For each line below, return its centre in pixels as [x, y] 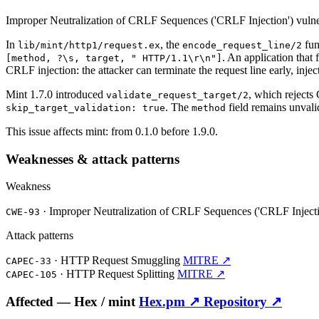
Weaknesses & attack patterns [93, 159]
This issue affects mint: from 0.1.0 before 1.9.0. [112, 131]
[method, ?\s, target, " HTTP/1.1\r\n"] [114, 58]
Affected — [40, 302]
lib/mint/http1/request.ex [89, 45]
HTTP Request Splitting [122, 274]
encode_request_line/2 [242, 45]
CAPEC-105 [31, 275]
